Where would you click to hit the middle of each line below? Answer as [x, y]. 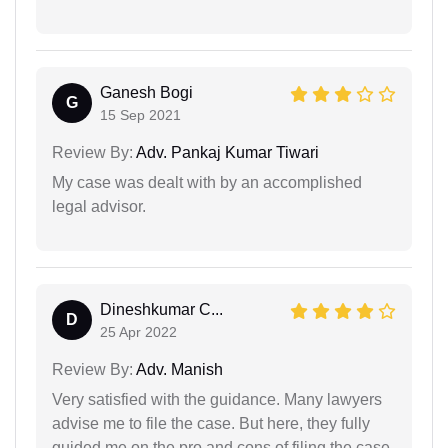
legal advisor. [99, 206]
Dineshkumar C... [161, 309]
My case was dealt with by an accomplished [207, 182]
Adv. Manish [178, 369]
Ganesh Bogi [146, 92]
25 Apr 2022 [138, 331]
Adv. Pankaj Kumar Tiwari [226, 152]
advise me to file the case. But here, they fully [211, 423]
